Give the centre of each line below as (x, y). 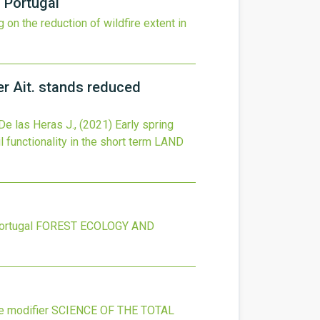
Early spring (144, 125)
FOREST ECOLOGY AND (95, 226)
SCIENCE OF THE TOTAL (113, 310)
